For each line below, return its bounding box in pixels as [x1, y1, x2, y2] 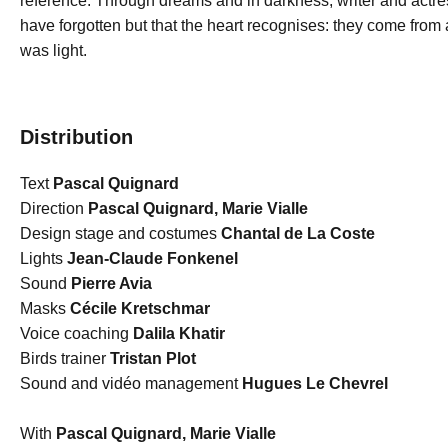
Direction [19, 200, 84, 217]
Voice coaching [19, 325, 129, 342]
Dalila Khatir [128, 325, 225, 342]
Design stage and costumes [19, 225, 217, 242]
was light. [19, 42, 87, 59]
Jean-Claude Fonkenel [62, 250, 238, 267]
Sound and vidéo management [19, 375, 242, 392]
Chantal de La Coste [216, 225, 375, 242]
